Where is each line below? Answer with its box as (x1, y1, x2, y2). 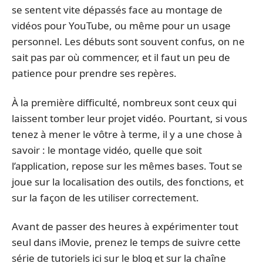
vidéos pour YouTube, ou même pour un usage (12, 19, 231, 33)
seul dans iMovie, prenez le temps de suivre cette (12, 235, 241, 249)
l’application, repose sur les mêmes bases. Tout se (12, 159, 242, 173)
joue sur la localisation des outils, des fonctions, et (12, 174, 244, 188)
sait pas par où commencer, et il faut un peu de (12, 50, 230, 65)
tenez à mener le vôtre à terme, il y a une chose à (12, 127, 242, 141)
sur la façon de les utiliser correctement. (12, 190, 199, 204)
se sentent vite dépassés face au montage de (12, 3, 222, 17)
